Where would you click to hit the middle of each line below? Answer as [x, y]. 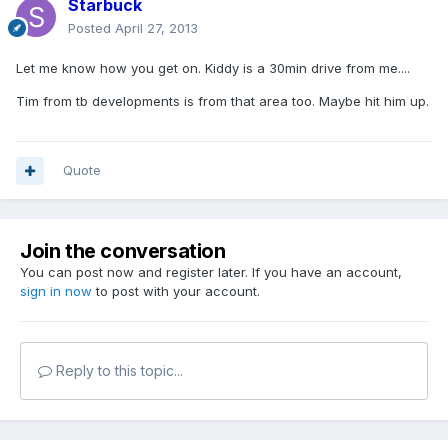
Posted [91, 28]
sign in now [56, 291]
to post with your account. [176, 291]
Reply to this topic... [117, 371]
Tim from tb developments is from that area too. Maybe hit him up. [222, 101]
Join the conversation [123, 251]
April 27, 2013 [156, 28]
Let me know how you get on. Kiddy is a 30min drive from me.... [213, 68]
